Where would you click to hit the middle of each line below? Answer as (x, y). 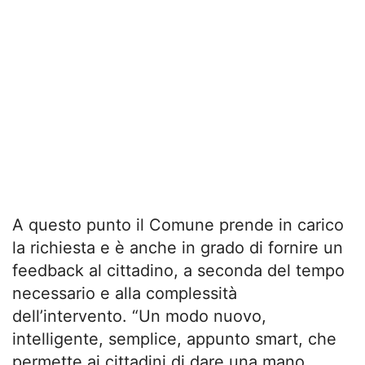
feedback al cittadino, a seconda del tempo (178, 270)
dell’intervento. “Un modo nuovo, (139, 316)
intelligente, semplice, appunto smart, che (174, 339)
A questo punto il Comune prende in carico (178, 224)
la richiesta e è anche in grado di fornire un (178, 247)
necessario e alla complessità (125, 293)
